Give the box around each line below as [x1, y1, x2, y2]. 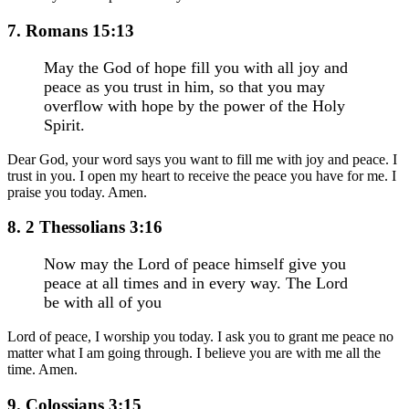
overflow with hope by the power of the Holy [44, 96, 345, 115]
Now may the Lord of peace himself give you [44, 255, 346, 274]
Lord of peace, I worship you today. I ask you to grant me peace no [7, 329, 393, 345]
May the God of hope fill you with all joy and [44, 58, 348, 77]
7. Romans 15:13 [7, 21, 134, 41]
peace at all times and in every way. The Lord [44, 274, 348, 293]
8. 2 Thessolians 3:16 [7, 217, 163, 237]
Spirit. [44, 115, 85, 134]
